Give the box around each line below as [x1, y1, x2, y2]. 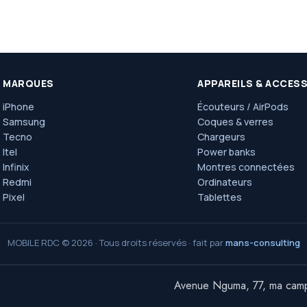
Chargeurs [197, 130, 245, 143]
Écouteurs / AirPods [197, 100, 288, 113]
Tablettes [197, 191, 242, 204]
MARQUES [3, 77, 54, 90]
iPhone [3, 100, 34, 113]
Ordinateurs [197, 175, 252, 188]
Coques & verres [197, 115, 273, 128]
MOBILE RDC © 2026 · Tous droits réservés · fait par [7, 236, 225, 249]
